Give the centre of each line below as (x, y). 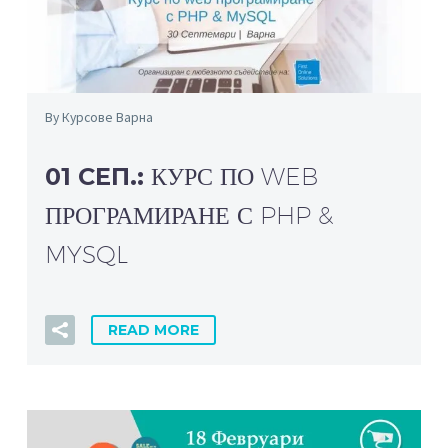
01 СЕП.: (98, 176)
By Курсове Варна (99, 117)
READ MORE (153, 329)
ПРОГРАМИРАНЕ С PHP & (189, 214)
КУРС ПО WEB (234, 175)
